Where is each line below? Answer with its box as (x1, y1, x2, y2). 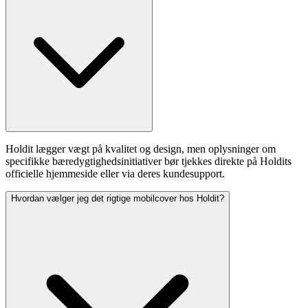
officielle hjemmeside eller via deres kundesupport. (5, 168, 225, 180)
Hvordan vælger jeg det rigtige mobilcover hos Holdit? (11, 193, 224, 204)
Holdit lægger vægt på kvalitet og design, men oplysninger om (5, 143, 276, 155)
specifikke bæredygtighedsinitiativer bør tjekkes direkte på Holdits (5, 155, 291, 168)
